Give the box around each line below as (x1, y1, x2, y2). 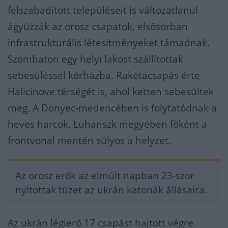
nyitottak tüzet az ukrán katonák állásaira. (15, 183, 207, 196)
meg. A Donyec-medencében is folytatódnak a (8, 101, 217, 115)
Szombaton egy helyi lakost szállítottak (8, 52, 183, 66)
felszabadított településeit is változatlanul (8, 4, 198, 17)
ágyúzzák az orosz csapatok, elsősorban (8, 20, 188, 33)
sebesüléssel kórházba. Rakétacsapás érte (8, 69, 200, 82)
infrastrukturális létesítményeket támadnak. (8, 36, 210, 49)
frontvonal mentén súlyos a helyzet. (8, 134, 171, 147)
